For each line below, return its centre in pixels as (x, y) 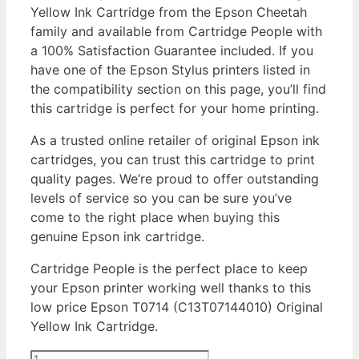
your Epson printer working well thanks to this (171, 287)
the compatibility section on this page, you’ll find (178, 89)
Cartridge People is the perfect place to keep (169, 268)
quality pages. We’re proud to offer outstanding (175, 178)
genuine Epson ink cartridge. (117, 236)
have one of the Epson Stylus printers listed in (170, 69)
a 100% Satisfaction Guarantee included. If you (172, 50)
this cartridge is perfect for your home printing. (175, 108)
